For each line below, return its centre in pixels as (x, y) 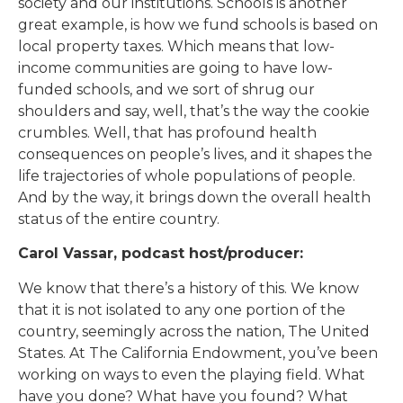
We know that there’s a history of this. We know (188, 288)
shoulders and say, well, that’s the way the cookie (194, 112)
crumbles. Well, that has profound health (167, 133)
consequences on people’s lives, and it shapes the (195, 155)
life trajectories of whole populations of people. (187, 176)
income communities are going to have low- (175, 68)
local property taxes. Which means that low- (176, 47)
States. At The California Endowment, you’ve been (198, 353)
